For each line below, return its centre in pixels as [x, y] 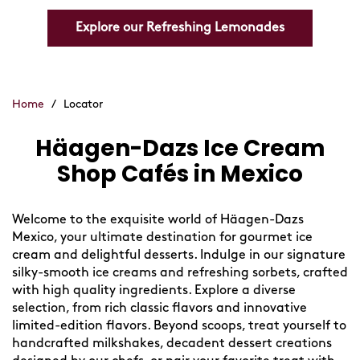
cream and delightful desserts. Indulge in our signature [179, 256]
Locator [83, 104]
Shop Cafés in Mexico [180, 174]
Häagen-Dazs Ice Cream [180, 149]
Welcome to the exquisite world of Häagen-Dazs [158, 220]
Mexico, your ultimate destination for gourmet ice [162, 238]
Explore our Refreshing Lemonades [180, 28]
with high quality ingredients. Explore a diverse [154, 291]
